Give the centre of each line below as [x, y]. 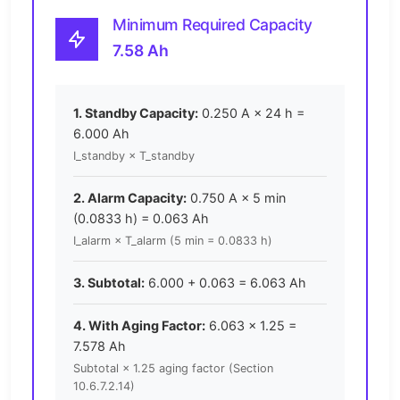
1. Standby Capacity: [136, 113]
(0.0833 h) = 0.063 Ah [141, 219]
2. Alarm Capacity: [130, 198]
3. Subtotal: [109, 283]
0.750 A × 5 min [238, 198]
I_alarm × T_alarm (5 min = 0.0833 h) [173, 241]
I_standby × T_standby [134, 156]
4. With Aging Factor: [139, 326]
